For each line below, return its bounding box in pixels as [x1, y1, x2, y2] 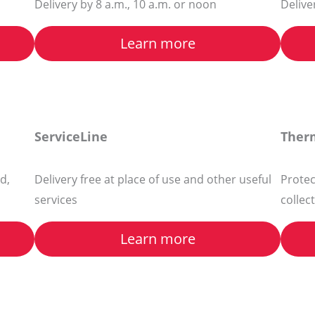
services [34, 192, 77, 208]
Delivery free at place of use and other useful [34, 172, 271, 188]
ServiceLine [34, 128, 108, 146]
